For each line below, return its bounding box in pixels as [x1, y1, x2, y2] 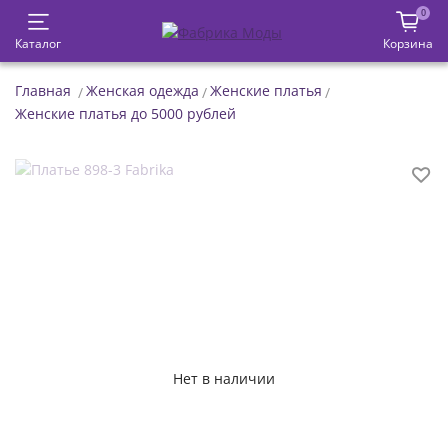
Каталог [15, 36, 61, 51]
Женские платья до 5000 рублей [15, 103, 236, 123]
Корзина [383, 36, 433, 51]
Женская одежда [86, 80, 199, 100]
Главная [15, 80, 71, 100]
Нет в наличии [173, 368, 275, 388]
